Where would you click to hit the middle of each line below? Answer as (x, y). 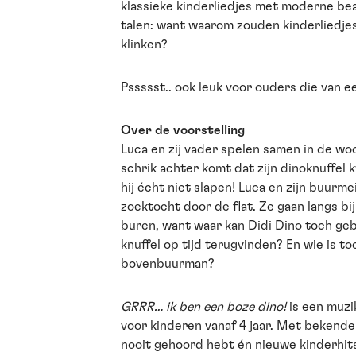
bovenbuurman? (168, 264)
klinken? (146, 44)
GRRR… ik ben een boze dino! (203, 307)
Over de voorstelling (183, 130)
